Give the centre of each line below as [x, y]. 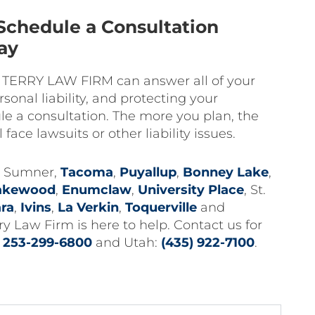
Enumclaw [97, 190]
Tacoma [87, 172]
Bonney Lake [226, 172]
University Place [191, 190]
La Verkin [88, 207]
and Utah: [127, 243]
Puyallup [148, 172]
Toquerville [161, 207]
